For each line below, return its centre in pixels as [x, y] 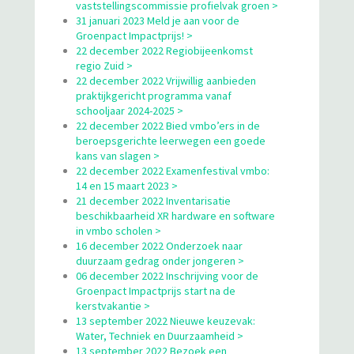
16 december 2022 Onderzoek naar [159, 245]
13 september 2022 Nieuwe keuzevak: [166, 320]
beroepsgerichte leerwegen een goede [171, 140]
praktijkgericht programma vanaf [154, 95]
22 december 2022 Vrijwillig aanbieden [166, 80]
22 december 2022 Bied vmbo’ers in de [168, 125]
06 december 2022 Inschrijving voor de [167, 275]
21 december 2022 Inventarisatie [153, 200]
